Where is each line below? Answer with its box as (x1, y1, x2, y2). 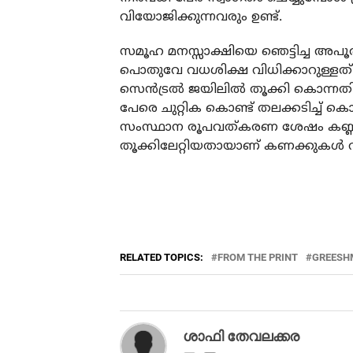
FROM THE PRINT (217, 251, 298, 263)
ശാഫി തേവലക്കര (183, 328, 299, 344)
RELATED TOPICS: (120, 251, 203, 263)
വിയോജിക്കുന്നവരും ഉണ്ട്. (120, 9, 282, 25)
